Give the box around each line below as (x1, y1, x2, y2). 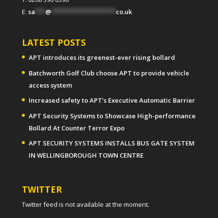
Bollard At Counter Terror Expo (28, 123, 125, 132)
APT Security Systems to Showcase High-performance (28, 111, 196, 120)
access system (28, 80, 72, 90)
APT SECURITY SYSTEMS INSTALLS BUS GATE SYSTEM (28, 139, 195, 148)
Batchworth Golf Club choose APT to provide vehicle (28, 68, 189, 77)
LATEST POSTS (21, 36, 86, 49)
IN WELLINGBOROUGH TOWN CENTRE (28, 151, 144, 160)
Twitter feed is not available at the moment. (21, 200, 149, 209)
